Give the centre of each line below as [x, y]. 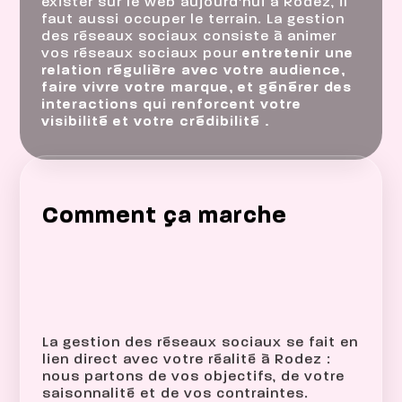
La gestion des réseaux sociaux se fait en [201, 347]
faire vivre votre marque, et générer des [197, 88]
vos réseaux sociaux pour [142, 54]
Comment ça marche [165, 220]
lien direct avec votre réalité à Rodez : [187, 364]
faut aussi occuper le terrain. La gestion [193, 20]
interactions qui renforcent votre [172, 105]
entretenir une [298, 54]
